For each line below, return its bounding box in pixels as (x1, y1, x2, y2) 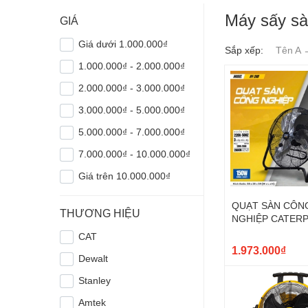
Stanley (78, 274, 111, 287)
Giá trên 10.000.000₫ (78, 170, 171, 182)
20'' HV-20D (232, 225, 283, 238)
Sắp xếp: (225, 44, 263, 56)
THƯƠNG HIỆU (60, 206, 140, 220)
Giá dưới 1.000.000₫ (78, 38, 168, 50)
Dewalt (78, 252, 109, 265)
